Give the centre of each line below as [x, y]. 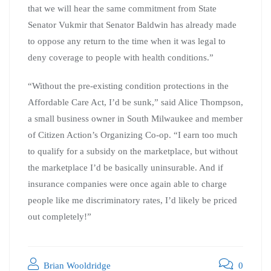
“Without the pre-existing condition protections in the [128, 86]
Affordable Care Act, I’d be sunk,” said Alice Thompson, [135, 102]
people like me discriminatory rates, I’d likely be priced [132, 200]
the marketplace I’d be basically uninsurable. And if [126, 167]
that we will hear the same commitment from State [122, 8]
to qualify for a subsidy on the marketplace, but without [133, 151]
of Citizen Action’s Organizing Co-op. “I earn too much [133, 135]
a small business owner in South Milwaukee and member [135, 118]
